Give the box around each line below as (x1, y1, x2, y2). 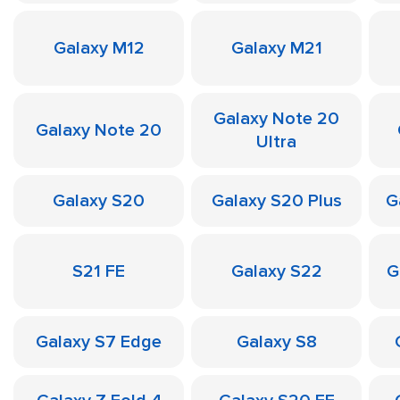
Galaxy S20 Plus (211, 190, 342, 212)
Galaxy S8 (236, 331, 317, 353)
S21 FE (72, 261, 125, 282)
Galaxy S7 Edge (36, 331, 162, 353)
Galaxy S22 (230, 261, 322, 282)
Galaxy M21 (230, 37, 322, 59)
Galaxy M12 (53, 37, 145, 59)
